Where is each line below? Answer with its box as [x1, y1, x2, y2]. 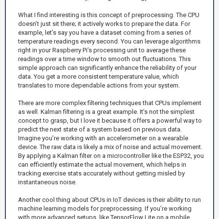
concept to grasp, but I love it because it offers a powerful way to [18, 116, 202, 124]
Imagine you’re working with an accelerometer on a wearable [18, 134, 188, 142]
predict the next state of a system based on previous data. [18, 125, 182, 133]
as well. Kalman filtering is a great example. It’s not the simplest [18, 108, 195, 115]
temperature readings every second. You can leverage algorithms [18, 37, 200, 45]
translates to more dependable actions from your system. [18, 81, 180, 89]
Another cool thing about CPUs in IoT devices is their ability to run [18, 196, 201, 203]
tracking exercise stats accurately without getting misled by [18, 169, 185, 177]
